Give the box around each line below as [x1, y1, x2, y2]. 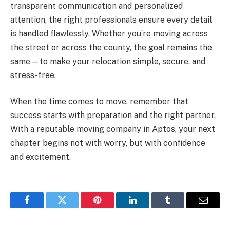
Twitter [61, 203, 88, 213]
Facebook [26, 203, 62, 213]
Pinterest [97, 203, 129, 213]
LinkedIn [131, 203, 166, 213]
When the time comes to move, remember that [10, 97, 188, 107]
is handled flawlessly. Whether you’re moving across [10, 28, 208, 39]
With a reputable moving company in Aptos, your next [10, 124, 215, 135]
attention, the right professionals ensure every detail [10, 14, 212, 25]
